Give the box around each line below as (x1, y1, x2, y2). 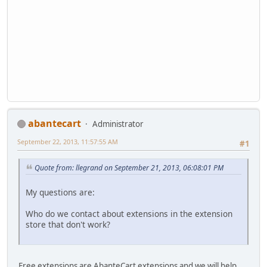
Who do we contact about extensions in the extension (26, 207, 232, 219)
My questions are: (26, 186, 95, 198)
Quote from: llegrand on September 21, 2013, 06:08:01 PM (35, 162, 223, 173)
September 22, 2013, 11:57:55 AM (17, 136, 118, 146)
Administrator (92, 118, 144, 129)
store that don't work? (26, 218, 110, 230)
